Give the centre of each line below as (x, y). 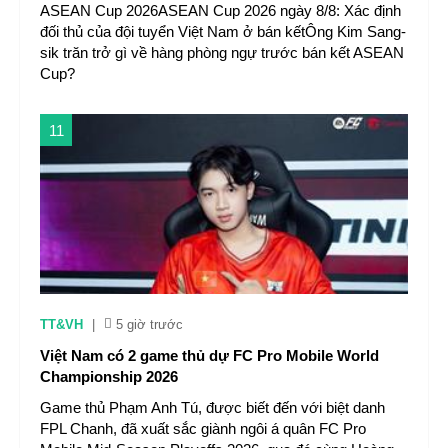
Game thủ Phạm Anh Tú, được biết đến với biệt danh (212, 407)
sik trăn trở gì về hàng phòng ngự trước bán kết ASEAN (222, 52)
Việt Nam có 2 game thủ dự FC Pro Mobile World (209, 355)
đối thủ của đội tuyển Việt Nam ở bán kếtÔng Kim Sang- (223, 31)
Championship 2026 (109, 376)
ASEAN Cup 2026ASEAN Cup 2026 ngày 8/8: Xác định (220, 10)
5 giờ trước (149, 324)
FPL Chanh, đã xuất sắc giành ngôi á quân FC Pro (203, 428)
